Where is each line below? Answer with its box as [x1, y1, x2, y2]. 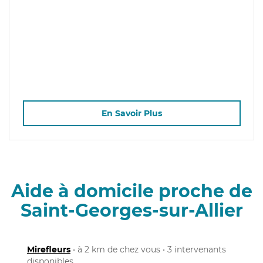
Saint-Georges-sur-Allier [20, 199, 243, 221]
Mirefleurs [27, 244, 70, 255]
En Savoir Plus [101, 108, 162, 119]
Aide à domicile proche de [11, 180, 252, 202]
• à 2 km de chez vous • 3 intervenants [70, 244, 226, 255]
